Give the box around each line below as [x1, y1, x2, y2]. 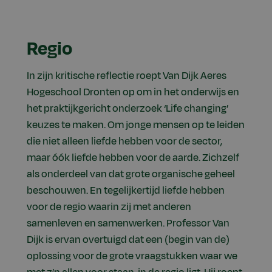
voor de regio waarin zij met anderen [27, 199, 191, 214]
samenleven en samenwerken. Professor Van [27, 216, 229, 231]
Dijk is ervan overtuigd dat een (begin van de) [27, 232, 229, 247]
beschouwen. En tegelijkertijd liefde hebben [27, 183, 225, 198]
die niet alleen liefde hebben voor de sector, [27, 134, 222, 149]
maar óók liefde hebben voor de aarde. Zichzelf [27, 150, 239, 165]
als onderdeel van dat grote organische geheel [27, 166, 235, 182]
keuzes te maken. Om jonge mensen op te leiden [27, 117, 245, 132]
